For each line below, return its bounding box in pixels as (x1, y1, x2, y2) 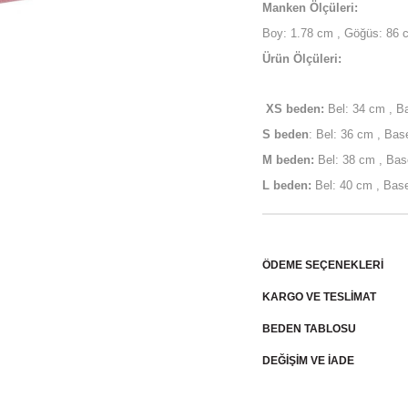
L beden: (261, 178, 311, 192)
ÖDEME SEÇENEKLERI (261, 258, 383, 271)
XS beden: (265, 102, 324, 117)
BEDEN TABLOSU (261, 321, 356, 335)
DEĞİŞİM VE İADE (261, 353, 354, 367)
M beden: (261, 153, 314, 167)
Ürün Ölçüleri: (261, 51, 342, 66)
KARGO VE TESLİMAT (261, 290, 376, 303)
